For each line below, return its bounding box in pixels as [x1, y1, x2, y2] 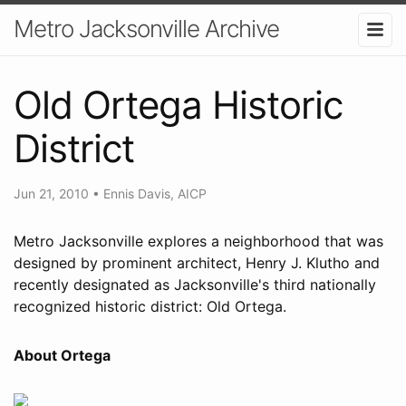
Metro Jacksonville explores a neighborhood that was [14, 231, 383, 250]
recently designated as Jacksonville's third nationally [14, 275, 376, 294]
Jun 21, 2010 [14, 185, 92, 201]
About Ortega [14, 345, 111, 364]
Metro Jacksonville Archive [14, 14, 279, 43]
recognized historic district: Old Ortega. [14, 296, 286, 315]
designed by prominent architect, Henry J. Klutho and [14, 253, 380, 272]
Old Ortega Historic [14, 81, 343, 128]
